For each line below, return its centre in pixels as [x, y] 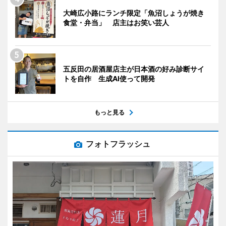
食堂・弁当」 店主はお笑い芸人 [116, 23]
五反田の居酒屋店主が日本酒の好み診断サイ [134, 69]
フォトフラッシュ [118, 144]
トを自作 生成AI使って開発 [109, 79]
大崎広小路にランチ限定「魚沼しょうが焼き [134, 13]
